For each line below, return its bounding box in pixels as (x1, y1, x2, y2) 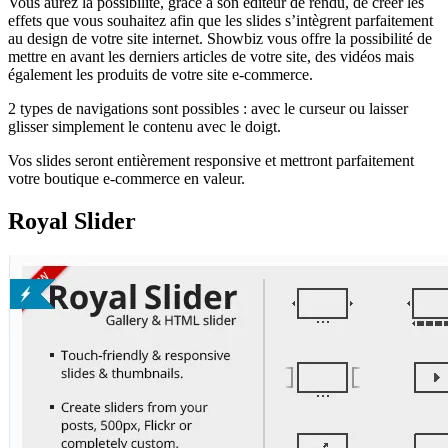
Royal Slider (8, 208, 136, 235)
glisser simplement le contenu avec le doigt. (8, 118, 281, 136)
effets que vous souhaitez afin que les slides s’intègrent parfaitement (8, 12, 433, 30)
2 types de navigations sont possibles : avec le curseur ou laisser (8, 100, 408, 118)
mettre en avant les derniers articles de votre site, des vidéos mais (8, 48, 414, 66)
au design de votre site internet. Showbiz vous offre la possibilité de (8, 30, 432, 48)
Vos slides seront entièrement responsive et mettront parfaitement (8, 152, 414, 170)
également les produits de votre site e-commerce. (8, 66, 313, 84)
